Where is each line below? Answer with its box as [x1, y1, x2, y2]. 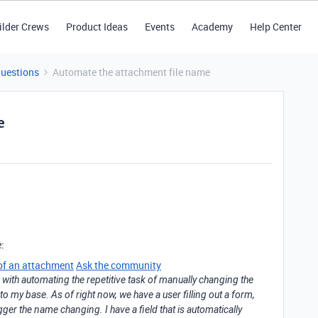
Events [144, 20, 175, 33]
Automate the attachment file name [53, 65, 210, 79]
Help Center [249, 20, 302, 33]
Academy [191, 20, 233, 33]
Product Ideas [65, 20, 128, 33]
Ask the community [76, 258, 161, 272]
